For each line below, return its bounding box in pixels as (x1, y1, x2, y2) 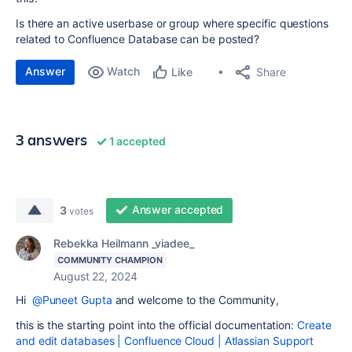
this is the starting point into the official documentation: (16, 318, 297, 332)
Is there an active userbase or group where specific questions (16, 16, 328, 30)
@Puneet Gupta (31, 293, 112, 306)
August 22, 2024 (53, 269, 137, 283)
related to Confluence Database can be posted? (16, 32, 260, 46)
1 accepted (106, 134, 167, 148)
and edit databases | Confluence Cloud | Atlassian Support (16, 334, 314, 347)
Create (296, 318, 332, 332)
